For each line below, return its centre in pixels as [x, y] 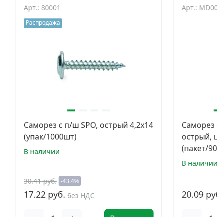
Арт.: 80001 [42, 8]
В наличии [42, 151]
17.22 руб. [45, 194]
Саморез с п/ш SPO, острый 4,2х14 [88, 125]
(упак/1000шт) [50, 137]
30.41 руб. [40, 181]
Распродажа [43, 23]
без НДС [81, 195]
